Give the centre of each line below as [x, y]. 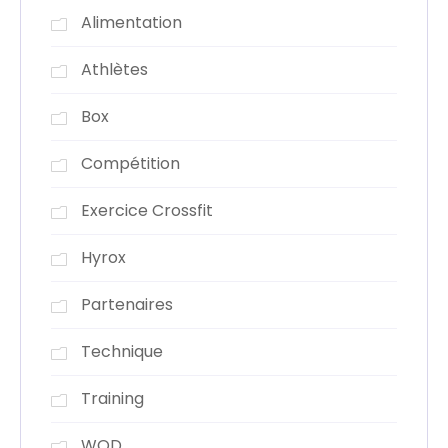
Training [112, 398]
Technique [122, 351]
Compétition [130, 163]
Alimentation [131, 22]
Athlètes [114, 69]
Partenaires [127, 304]
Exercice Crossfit [147, 210]
